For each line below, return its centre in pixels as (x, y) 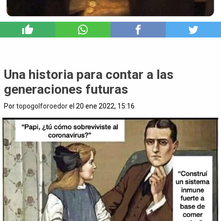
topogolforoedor (42, 106)
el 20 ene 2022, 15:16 (101, 106)
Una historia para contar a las (89, 74)
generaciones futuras (66, 89)
